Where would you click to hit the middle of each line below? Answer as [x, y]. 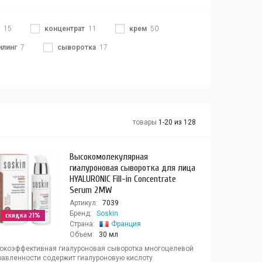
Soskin [107, 213]
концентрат [64, 29]
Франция [126, 224]
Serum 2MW [91, 190]
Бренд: [80, 213]
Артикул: [83, 203]
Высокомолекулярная [108, 157]
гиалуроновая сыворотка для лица [132, 168]
